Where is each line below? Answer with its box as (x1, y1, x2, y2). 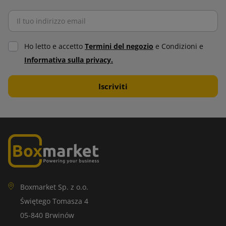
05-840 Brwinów (20, 210, 74, 220)
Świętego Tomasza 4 (20, 196, 88, 206)
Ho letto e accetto (24, 42, 85, 51)
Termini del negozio (85, 42, 153, 51)
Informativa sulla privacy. (24, 55, 113, 65)
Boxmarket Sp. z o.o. (20, 182, 88, 192)
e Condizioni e (153, 42, 203, 51)
